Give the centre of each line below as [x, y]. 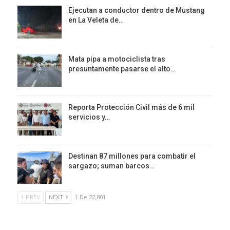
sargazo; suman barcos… [111, 166]
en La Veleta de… [96, 20]
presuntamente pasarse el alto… [122, 69]
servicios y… [89, 117]
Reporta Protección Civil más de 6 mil [131, 108]
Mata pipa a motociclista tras [117, 59]
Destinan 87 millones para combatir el [132, 156]
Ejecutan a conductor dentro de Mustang [137, 10]
